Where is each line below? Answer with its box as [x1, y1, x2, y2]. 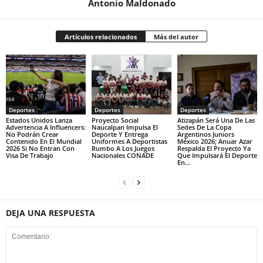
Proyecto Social [91, 116, 139, 125]
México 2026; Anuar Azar [177, 137, 252, 146]
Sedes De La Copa [177, 123, 231, 132]
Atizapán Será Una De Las [177, 116, 255, 125]
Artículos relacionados [65, 32, 137, 42]
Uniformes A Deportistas [91, 137, 167, 146]
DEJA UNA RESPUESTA [6, 207, 95, 219]
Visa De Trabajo [6, 151, 53, 160]
